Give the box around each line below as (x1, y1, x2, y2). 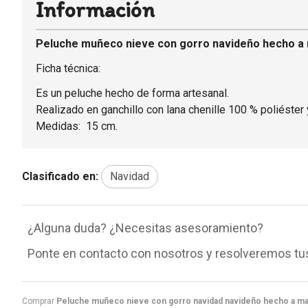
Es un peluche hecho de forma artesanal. (36, 86, 229, 100)
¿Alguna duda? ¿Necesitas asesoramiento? (27, 220, 263, 235)
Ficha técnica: (36, 61, 100, 75)
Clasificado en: (22, 169, 98, 183)
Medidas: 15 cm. (36, 119, 118, 133)
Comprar (22, 296, 56, 306)
